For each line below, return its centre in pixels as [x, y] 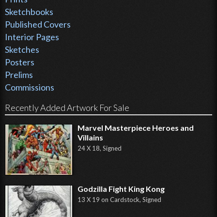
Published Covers [38, 24]
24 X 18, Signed [100, 148]
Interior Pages [32, 37]
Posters [20, 62]
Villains [90, 138]
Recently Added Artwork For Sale [67, 108]
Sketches [22, 50]
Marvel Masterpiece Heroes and [136, 128]
